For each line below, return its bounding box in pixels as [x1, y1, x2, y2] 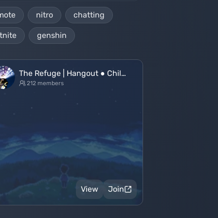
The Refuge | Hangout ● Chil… [19, 69, 126, 78]
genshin [37, 31, 67, 40]
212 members [27, 80, 64, 87]
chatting [73, 10, 105, 19]
